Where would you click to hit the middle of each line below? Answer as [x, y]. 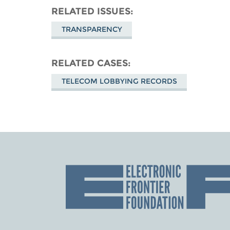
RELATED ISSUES [91, 11]
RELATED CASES [90, 63]
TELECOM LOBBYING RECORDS [119, 81]
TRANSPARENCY [92, 29]
